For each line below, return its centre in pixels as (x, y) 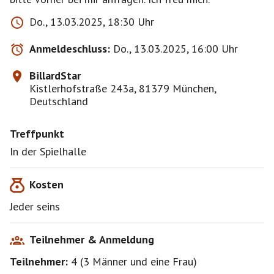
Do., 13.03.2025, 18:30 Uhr (92, 22)
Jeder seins (35, 206)
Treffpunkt (37, 134)
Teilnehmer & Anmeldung (92, 239)
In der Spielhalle (48, 151)
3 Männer (105, 261)
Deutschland (59, 101)
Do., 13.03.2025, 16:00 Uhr (176, 49)
